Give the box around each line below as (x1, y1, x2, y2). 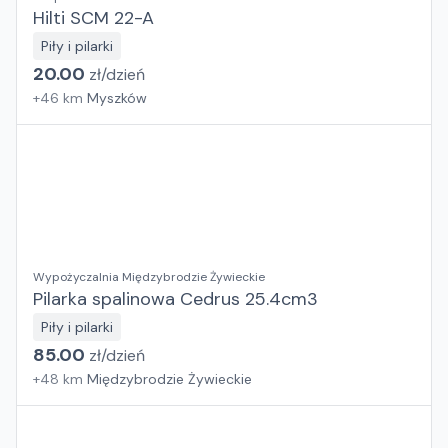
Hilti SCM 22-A (33, 6, 154, 30)
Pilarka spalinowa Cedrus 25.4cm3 (33, 287, 318, 311)
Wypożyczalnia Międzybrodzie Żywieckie (33, 269, 265, 285)
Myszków (87, 89, 147, 107)
